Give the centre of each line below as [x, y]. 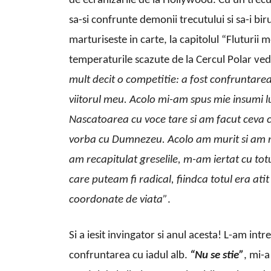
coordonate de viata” [118, 200]
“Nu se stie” [217, 256]
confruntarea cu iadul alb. [129, 256]
